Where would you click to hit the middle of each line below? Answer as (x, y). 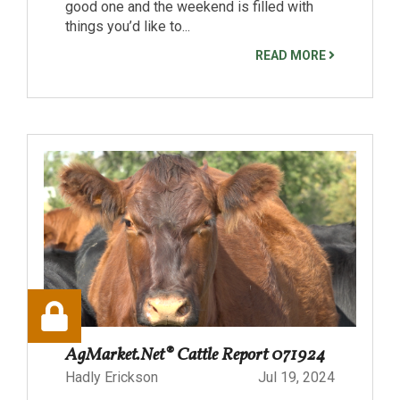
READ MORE (292, 55)
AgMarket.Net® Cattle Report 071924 (196, 355)
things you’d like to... (128, 26)
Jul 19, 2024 (296, 377)
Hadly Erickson (112, 377)
